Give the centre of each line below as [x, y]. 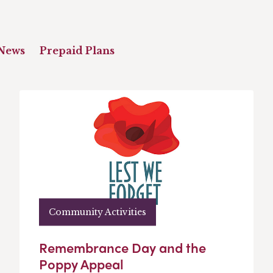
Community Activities [97, 212]
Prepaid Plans [77, 51]
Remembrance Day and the [122, 248]
